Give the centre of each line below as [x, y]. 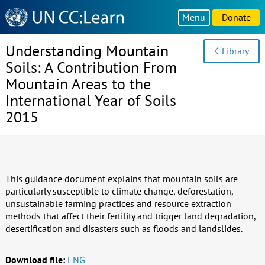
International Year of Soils [91, 101]
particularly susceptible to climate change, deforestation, [119, 191]
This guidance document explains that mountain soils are [121, 178]
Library [236, 51]
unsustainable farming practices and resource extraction [118, 203]
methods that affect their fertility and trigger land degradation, [130, 216]
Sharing [20, 25]
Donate [236, 17]
